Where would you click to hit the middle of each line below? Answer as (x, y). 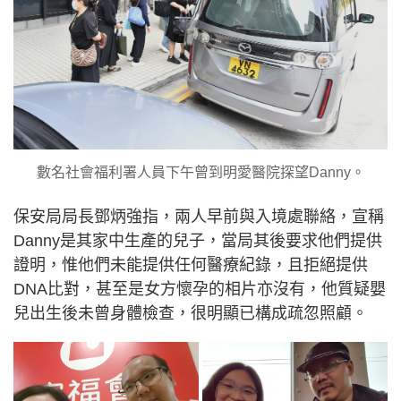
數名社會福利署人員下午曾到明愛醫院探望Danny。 (200, 172)
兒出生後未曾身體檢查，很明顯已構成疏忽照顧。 (191, 313)
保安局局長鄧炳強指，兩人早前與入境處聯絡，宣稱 (199, 216)
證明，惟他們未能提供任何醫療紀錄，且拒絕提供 (191, 264)
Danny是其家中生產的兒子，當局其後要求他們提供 (198, 240)
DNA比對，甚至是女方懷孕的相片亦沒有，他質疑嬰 (200, 289)
